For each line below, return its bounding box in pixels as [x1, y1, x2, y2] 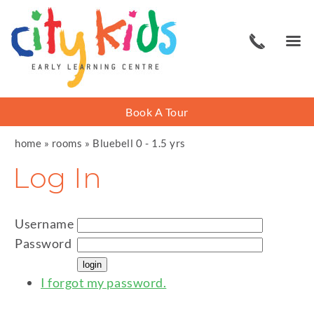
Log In [13, 161, 102, 195]
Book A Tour [125, 105, 189, 118]
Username [15, 215, 74, 231]
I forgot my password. [41, 274, 167, 290]
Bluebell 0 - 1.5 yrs [93, 137, 186, 149]
